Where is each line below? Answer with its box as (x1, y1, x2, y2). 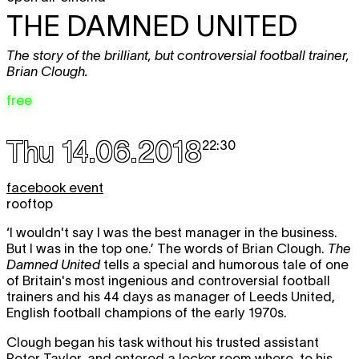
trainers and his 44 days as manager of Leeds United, (6, 288, 335, 304)
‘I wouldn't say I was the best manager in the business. (6, 224, 337, 240)
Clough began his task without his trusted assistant (6, 334, 319, 349)
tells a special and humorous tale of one (100, 256, 349, 272)
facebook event (6, 179, 103, 195)
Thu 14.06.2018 (6, 135, 202, 167)
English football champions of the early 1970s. (6, 305, 290, 320)
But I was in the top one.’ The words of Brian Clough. (6, 240, 328, 256)
